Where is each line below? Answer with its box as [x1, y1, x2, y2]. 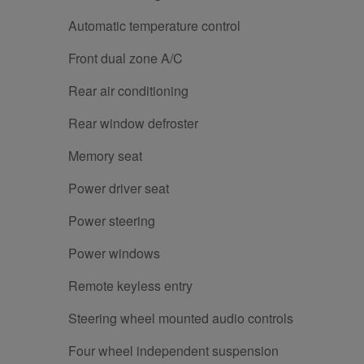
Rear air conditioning [68, 81, 188, 101]
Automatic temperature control [68, 16, 240, 36]
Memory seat [68, 146, 142, 166]
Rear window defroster [68, 114, 198, 133]
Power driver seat [68, 179, 169, 198]
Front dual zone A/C [68, 49, 183, 68]
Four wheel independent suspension [68, 341, 279, 361]
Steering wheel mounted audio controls [68, 309, 293, 328]
